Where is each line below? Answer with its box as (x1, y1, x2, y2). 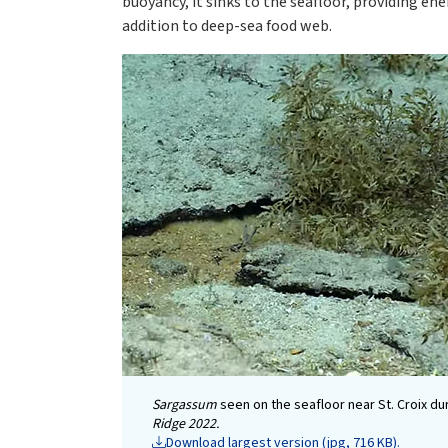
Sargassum (152, 395, 217, 416)
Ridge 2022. (152, 414, 219, 435)
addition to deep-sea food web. (122, 15, 332, 38)
